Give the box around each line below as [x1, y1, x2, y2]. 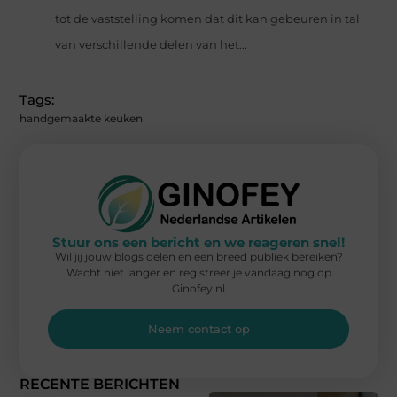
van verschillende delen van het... [55, 38, 248, 52]
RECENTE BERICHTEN [19, 376, 181, 393]
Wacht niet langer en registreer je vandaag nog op [66, 265, 331, 279]
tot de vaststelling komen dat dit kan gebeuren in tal [55, 12, 361, 27]
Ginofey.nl [172, 281, 225, 295]
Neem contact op [147, 322, 250, 337]
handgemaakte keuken [19, 112, 144, 126]
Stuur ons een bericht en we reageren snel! [52, 233, 345, 251]
